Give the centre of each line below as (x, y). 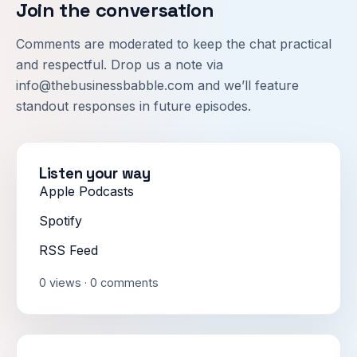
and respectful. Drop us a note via (120, 64)
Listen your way (95, 173)
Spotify (61, 220)
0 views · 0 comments (99, 282)
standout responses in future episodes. (133, 106)
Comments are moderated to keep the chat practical (174, 43)
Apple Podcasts (86, 191)
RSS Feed (69, 250)
